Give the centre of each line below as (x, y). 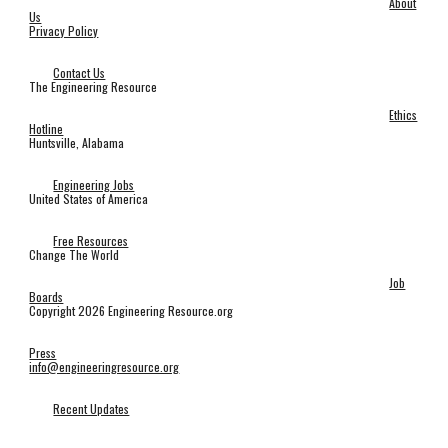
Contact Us (79, 72)
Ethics (403, 114)
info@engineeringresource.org (104, 366)
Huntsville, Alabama (77, 142)
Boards (46, 296)
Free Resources (91, 240)
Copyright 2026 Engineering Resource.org (131, 310)
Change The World (74, 254)
